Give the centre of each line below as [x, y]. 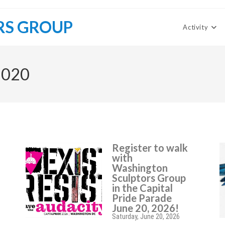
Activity [196, 27]
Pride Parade [142, 198]
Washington [140, 168]
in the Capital [143, 188]
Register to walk [150, 148]
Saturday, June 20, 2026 [146, 216]
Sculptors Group [149, 178]
